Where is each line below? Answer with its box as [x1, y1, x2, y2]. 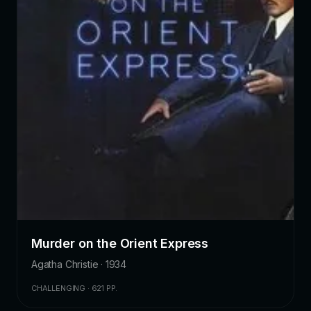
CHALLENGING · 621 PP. [31, 283, 118, 293]
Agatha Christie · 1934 [31, 258, 127, 270]
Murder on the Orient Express [31, 235, 209, 251]
